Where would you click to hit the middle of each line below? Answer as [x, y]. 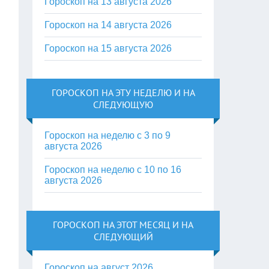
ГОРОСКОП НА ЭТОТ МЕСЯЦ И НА [123, 225]
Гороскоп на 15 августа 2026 [108, 48]
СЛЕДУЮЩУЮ [123, 104]
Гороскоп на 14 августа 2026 [108, 25]
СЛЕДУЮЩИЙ [123, 237]
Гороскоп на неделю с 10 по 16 [113, 170]
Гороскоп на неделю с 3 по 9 [108, 135]
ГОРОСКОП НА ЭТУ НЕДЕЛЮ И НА [123, 92]
